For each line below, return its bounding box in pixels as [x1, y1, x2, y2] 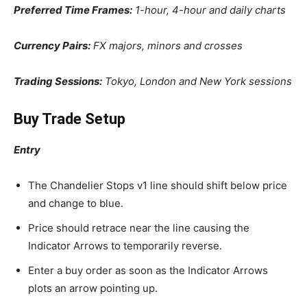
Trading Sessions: [14, 75, 102, 88]
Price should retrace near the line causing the [28, 221, 249, 235]
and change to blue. [28, 197, 123, 210]
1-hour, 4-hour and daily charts [132, 3, 286, 17]
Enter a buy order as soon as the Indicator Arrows [28, 264, 268, 278]
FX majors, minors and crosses [90, 39, 243, 53]
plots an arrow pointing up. [28, 282, 158, 295]
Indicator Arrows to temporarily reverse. [28, 239, 222, 253]
